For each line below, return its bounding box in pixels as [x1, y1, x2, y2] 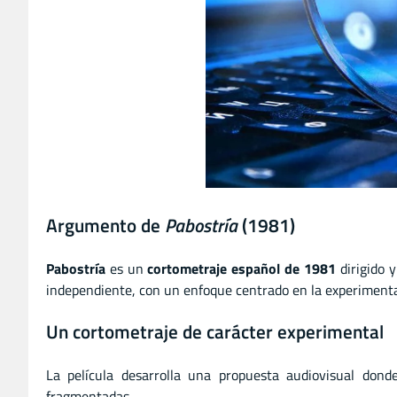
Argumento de [46, 210, 165, 239]
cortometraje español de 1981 [147, 257, 336, 279]
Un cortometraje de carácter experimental [46, 317, 384, 346]
